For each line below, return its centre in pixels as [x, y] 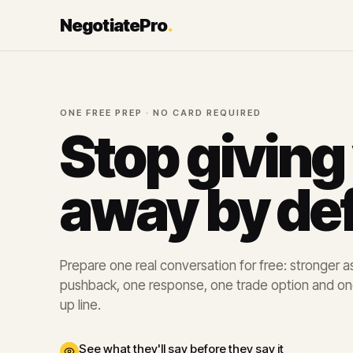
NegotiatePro [114, 25]
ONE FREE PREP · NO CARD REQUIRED [161, 113]
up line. [80, 305]
